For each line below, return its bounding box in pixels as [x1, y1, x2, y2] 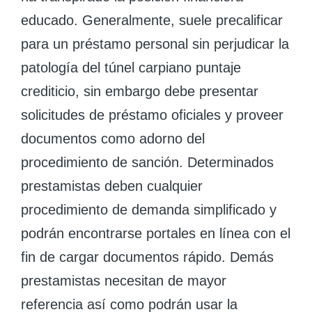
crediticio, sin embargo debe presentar [21, 84, 258, 99]
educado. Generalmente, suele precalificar [21, 13, 283, 28]
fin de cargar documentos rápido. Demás [21, 249, 274, 265]
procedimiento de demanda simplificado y [21, 202, 276, 217]
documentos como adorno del [21, 131, 205, 146]
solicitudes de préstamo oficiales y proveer [21, 107, 283, 123]
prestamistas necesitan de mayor [21, 273, 226, 288]
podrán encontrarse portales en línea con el [21, 226, 290, 241]
